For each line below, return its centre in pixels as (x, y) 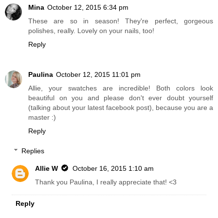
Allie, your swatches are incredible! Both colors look (121, 88)
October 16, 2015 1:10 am (113, 169)
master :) (42, 117)
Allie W (47, 169)
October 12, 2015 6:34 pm (88, 7)
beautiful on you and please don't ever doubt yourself (121, 98)
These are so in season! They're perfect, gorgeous (121, 21)
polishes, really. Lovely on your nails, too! (91, 30)
